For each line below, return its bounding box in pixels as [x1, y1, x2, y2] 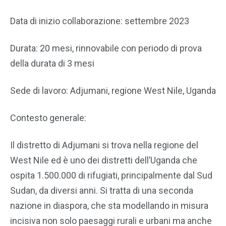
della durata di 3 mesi [10, 58, 94, 69]
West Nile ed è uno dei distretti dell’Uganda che [10, 155, 197, 165]
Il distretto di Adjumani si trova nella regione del [10, 140, 198, 150]
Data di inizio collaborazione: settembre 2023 [10, 16, 189, 26]
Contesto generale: [10, 112, 86, 123]
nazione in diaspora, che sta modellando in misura [10, 200, 208, 211]
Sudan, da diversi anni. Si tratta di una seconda [10, 185, 193, 196]
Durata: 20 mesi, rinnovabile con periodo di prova [10, 43, 202, 53]
